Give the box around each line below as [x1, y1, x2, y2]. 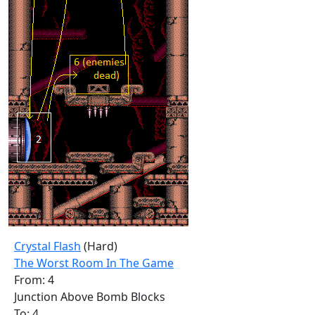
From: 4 [14, 272, 54, 288]
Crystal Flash [14, 238, 81, 254]
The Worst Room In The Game [14, 255, 174, 271]
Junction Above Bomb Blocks [14, 289, 165, 304]
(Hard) [81, 238, 117, 254]
